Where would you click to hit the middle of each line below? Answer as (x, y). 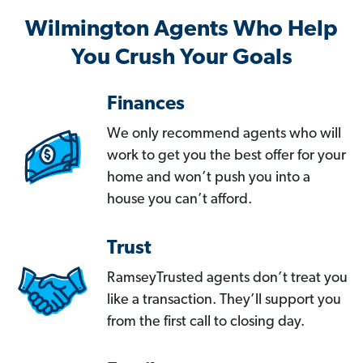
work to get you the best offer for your (226, 156)
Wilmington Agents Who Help (181, 30)
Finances (146, 105)
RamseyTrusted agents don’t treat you (227, 279)
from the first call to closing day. (206, 322)
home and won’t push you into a (209, 178)
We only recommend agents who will (224, 135)
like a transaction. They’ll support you (224, 301)
